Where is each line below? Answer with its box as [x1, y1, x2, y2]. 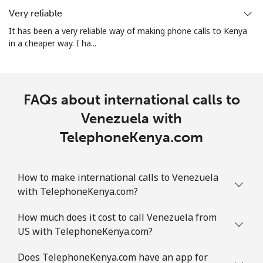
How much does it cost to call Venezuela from [18, 210, 217, 224]
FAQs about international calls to [23, 90, 240, 108]
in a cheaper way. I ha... [9, 37, 96, 49]
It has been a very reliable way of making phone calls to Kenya [9, 25, 247, 36]
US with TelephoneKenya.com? [18, 224, 153, 238]
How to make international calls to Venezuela [18, 170, 218, 184]
